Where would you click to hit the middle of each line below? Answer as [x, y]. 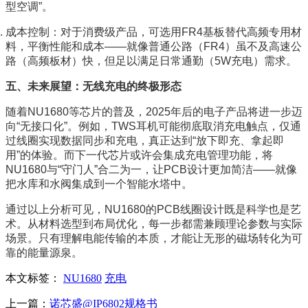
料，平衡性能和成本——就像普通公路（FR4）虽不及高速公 [154, 46]
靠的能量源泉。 [44, 252]
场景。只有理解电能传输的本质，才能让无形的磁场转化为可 [154, 238]
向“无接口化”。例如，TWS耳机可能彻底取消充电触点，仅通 [153, 126]
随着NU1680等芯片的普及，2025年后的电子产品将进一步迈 [154, 111]
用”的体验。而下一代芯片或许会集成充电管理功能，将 [139, 155]
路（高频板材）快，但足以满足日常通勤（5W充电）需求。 [151, 60]
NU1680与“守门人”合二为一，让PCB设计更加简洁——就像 [151, 169]
